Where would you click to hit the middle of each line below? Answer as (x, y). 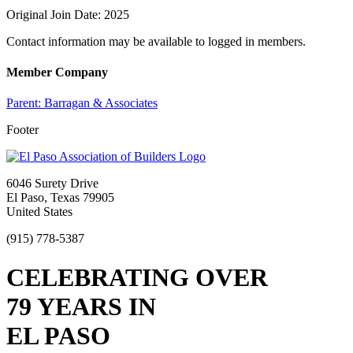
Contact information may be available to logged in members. (156, 41)
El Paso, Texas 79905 (60, 198)
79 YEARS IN (81, 306)
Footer (22, 130)
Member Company (57, 72)
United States (39, 212)
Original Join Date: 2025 (68, 14)
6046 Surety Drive (52, 184)
